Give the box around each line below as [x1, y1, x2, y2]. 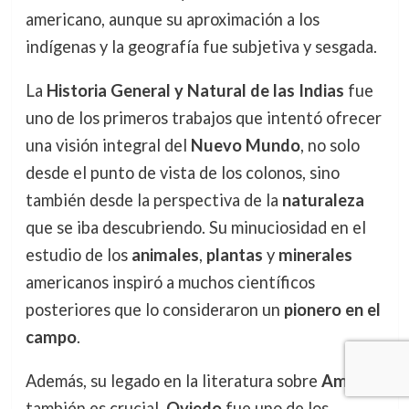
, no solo [299, 135, 360, 156]
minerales [278, 245, 352, 266]
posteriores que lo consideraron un [25, 299, 284, 320]
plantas [205, 245, 263, 266]
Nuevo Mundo [190, 135, 300, 156]
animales [131, 245, 199, 266]
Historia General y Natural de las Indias [46, 80, 344, 101]
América [320, 371, 384, 392]
